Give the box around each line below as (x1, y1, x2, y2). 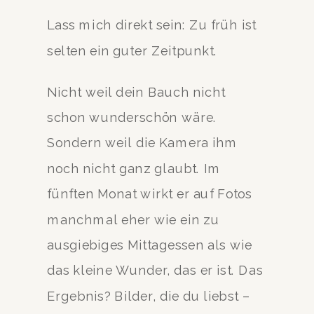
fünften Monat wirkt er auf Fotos (47, 186, 252, 201)
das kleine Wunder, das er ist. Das (47, 263, 264, 278)
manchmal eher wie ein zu (47, 212, 220, 227)
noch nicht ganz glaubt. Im (47, 161, 221, 176)
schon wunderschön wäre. (47, 109, 217, 125)
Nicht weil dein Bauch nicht (47, 84, 226, 100)
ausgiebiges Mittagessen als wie (47, 237, 253, 252)
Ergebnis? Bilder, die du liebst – (47, 288, 250, 303)
